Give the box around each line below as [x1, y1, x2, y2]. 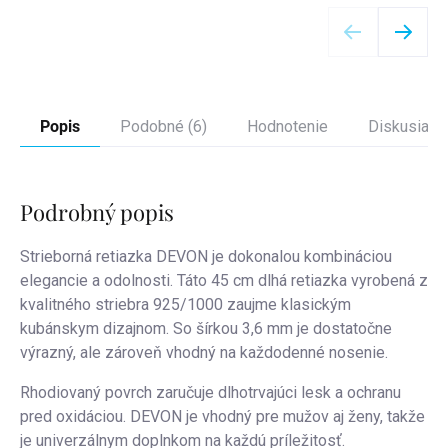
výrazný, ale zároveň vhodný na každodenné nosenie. [20, 343, 388, 363]
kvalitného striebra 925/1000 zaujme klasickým [20, 295, 351, 315]
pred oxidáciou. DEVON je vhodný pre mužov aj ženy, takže [20, 407, 425, 427]
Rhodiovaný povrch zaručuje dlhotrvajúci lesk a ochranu [20, 383, 401, 403]
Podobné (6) [120, 117, 207, 137]
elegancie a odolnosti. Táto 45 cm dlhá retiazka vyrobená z [20, 271, 428, 291]
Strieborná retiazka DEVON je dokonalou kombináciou [20, 247, 392, 267]
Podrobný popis [20, 197, 174, 228]
